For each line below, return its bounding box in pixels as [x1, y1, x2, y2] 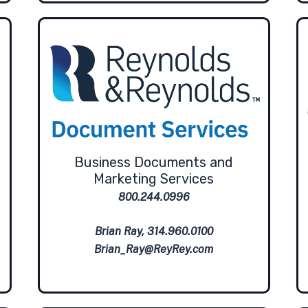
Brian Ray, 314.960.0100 [94, 224, 213, 238]
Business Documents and [74, 153, 234, 170]
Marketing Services [93, 170, 214, 187]
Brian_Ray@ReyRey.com [94, 242, 214, 256]
